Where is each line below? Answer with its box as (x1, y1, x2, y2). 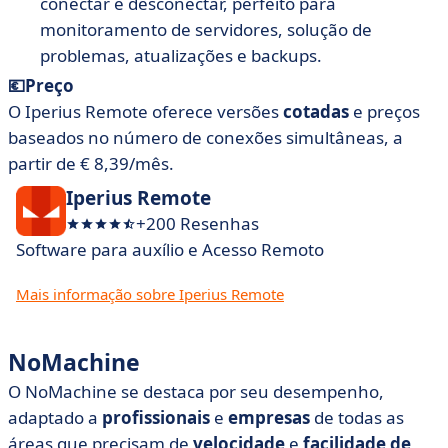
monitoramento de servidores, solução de (40, 18, 372, 41)
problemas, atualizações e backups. (40, 44, 322, 67)
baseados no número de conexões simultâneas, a (8, 126, 403, 149)
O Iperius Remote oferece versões (8, 100, 283, 123)
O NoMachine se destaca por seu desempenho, (8, 380, 384, 403)
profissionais (102, 406, 210, 429)
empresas (228, 406, 310, 429)
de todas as (310, 406, 404, 429)
